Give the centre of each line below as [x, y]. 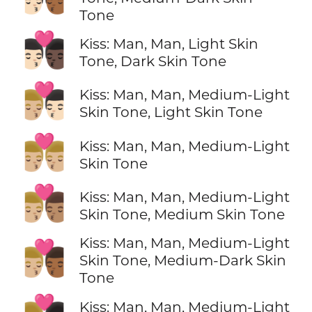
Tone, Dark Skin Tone [153, 61]
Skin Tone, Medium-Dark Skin [182, 260]
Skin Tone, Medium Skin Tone [182, 214]
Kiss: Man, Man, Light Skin [169, 44]
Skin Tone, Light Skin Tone [171, 112]
